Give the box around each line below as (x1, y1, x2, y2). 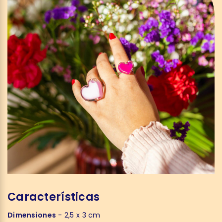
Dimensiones (7, 210, 56, 220)
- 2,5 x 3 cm (56, 210, 101, 220)
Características (7, 189, 100, 205)
